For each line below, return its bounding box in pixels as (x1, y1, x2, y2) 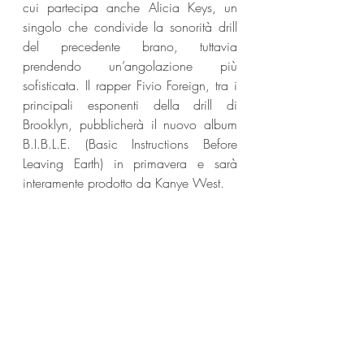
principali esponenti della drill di (23, 95, 237, 114)
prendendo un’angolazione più (23, 56, 237, 75)
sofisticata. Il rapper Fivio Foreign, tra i (23, 76, 237, 94)
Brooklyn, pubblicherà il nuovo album (23, 115, 237, 133)
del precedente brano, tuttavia (23, 37, 237, 55)
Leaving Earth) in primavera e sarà (23, 154, 237, 172)
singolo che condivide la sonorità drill (23, 17, 237, 36)
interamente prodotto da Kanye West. (23, 173, 224, 192)
